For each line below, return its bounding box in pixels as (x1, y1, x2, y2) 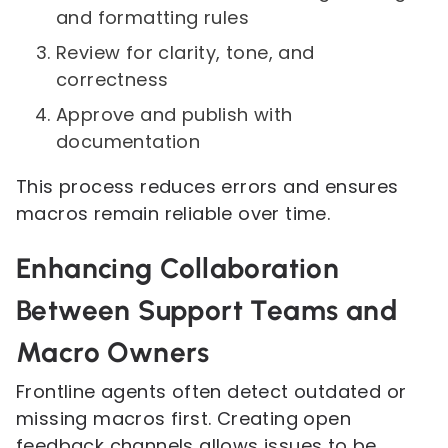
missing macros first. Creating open (16, 406, 351, 431)
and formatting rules (56, 5, 249, 30)
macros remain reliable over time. (16, 201, 331, 226)
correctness (56, 67, 169, 92)
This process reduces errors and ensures (16, 174, 399, 199)
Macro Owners (16, 335, 210, 369)
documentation (56, 129, 201, 154)
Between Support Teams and (16, 293, 397, 327)
